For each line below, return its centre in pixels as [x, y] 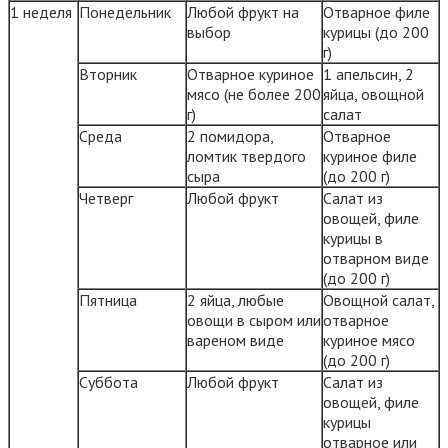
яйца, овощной [373, 93]
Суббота [108, 381]
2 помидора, [230, 135]
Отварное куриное [250, 73]
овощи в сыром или [254, 319]
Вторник [108, 73]
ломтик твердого [246, 155]
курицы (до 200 [376, 31]
